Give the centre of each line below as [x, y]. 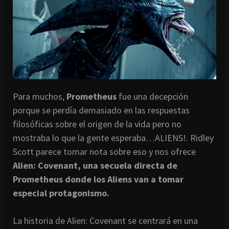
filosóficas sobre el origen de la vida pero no [97, 124]
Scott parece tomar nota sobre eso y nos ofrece [104, 152]
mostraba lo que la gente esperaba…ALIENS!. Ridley [113, 138]
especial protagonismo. [61, 193]
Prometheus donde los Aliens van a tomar [98, 179]
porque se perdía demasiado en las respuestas [101, 110]
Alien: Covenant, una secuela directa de [95, 166]
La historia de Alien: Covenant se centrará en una [105, 221]
